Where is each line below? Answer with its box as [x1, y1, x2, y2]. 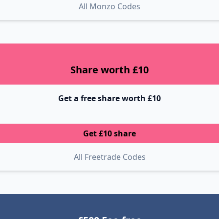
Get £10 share [83, 128, 136, 139]
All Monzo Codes [79, 1, 140, 12]
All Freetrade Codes [73, 152, 146, 162]
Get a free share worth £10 [58, 93, 161, 104]
